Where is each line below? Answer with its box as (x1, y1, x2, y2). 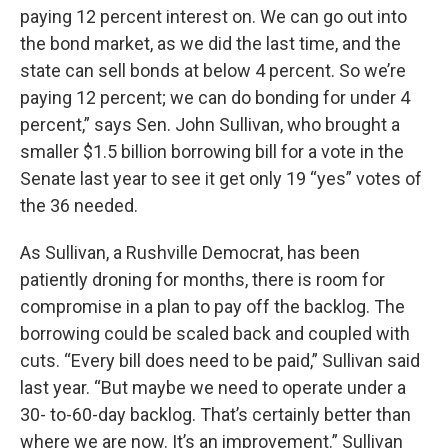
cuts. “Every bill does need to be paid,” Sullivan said (20, 349, 420, 371)
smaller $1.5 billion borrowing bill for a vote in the (20, 140, 404, 162)
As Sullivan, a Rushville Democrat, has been (20, 241, 360, 263)
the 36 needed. (20, 194, 138, 216)
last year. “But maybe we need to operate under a (20, 376, 406, 398)
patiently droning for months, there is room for (20, 268, 385, 290)
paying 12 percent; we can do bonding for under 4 (20, 86, 410, 108)
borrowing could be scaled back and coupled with (20, 322, 410, 344)
